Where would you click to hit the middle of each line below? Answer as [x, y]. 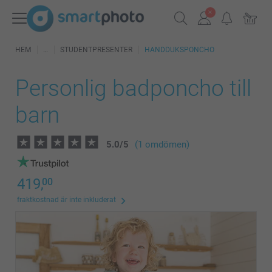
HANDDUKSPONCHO [179, 50]
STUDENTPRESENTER [96, 50]
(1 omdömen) [162, 144]
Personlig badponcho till [133, 88]
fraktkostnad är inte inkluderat [66, 200]
